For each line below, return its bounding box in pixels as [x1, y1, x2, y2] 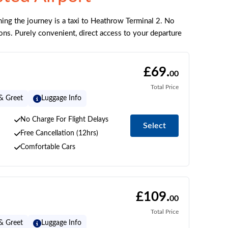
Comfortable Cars [20, 144, 76, 151]
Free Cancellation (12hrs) [20, 130, 99, 137]
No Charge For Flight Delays [20, 116, 109, 123]
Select [142, 122, 166, 130]
